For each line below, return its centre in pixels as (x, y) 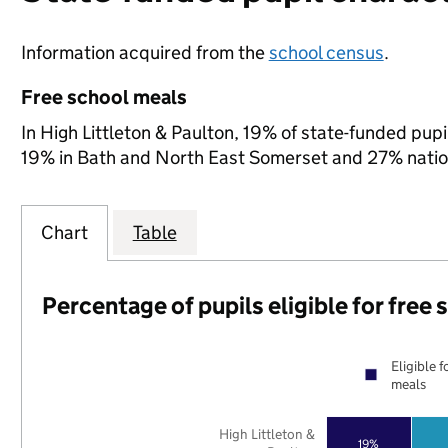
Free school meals (103, 97)
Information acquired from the (144, 52)
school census (326, 52)
